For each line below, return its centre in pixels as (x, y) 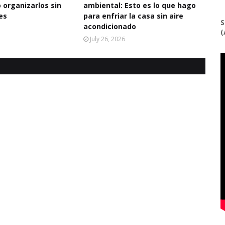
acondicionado (109, 26)
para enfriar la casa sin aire (133, 16)
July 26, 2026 (107, 39)
